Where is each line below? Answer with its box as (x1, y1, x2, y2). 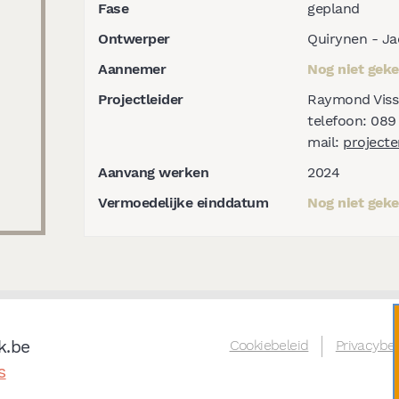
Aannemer (98, 60, 166, 77)
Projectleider (98, 90, 183, 108)
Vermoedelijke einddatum (98, 193, 268, 211)
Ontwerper (98, 29, 170, 47)
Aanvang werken (98, 163, 208, 181)
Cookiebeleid (229, 336, 309, 354)
